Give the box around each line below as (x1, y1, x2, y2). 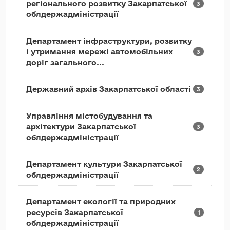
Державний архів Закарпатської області (26, 85, 191, 93)
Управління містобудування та (26, 111, 152, 120)
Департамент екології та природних (26, 197, 176, 206)
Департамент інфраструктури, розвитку (26, 36, 192, 45)
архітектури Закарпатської (26, 122, 136, 131)
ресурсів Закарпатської (26, 208, 123, 217)
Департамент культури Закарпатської (26, 160, 182, 168)
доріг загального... (26, 58, 104, 67)
